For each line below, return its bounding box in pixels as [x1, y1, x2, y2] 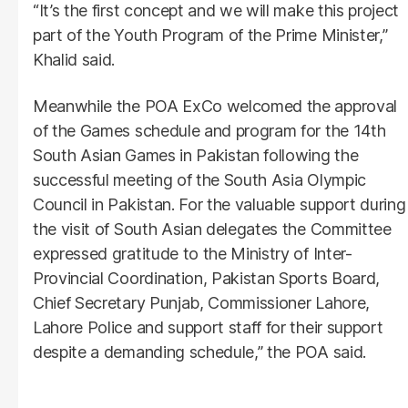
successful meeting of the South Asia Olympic [33, 169, 366, 189]
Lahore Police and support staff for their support [33, 317, 383, 337]
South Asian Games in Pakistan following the [33, 145, 359, 165]
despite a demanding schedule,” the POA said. [33, 342, 366, 362]
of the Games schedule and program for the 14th [33, 120, 386, 140]
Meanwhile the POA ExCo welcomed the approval [33, 96, 397, 116]
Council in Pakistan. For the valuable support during [33, 194, 406, 214]
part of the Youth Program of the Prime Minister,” [33, 25, 388, 45]
